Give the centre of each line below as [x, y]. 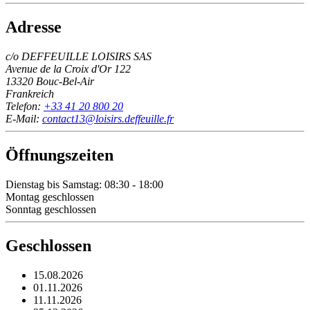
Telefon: [25, 107]
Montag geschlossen [50, 197]
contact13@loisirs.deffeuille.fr [108, 119]
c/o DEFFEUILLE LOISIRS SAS [79, 57]
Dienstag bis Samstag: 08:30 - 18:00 [84, 185]
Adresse [34, 27]
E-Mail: [24, 119]
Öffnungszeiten [60, 155]
